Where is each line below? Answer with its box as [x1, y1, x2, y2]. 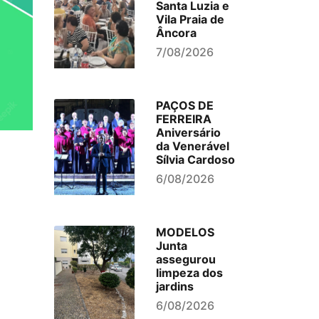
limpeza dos [155, 266, 223, 280]
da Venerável [155, 139, 229, 153]
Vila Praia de [155, 12, 224, 26]
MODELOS [155, 225, 214, 239]
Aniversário [155, 125, 221, 140]
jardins [155, 279, 194, 293]
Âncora [155, 26, 197, 40]
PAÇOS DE [155, 98, 214, 113]
